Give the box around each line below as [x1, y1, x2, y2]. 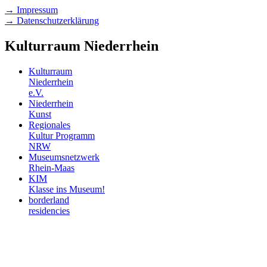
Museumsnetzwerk [29, 152, 100, 163]
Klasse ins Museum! [29, 184, 105, 195]
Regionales [29, 120, 70, 131]
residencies [29, 206, 70, 216]
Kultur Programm [29, 131, 95, 141]
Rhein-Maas [29, 163, 74, 173]
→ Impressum [5, 5, 58, 15]
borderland [29, 195, 69, 206]
